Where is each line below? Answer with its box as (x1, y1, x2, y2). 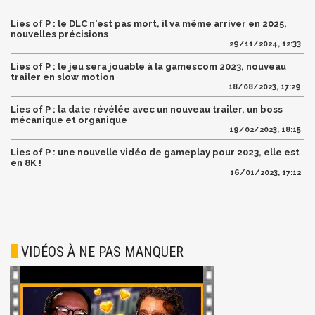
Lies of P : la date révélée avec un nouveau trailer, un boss (11, 104, 283, 115)
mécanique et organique (11, 115, 127, 126)
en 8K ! (11, 157, 41, 169)
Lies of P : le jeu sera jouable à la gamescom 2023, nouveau (11, 61, 286, 72)
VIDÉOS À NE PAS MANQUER (21, 243, 184, 261)
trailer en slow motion (11, 72, 115, 83)
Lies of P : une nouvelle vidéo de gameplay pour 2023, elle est (11, 147, 300, 158)
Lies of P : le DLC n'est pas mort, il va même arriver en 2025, (11, 18, 287, 30)
